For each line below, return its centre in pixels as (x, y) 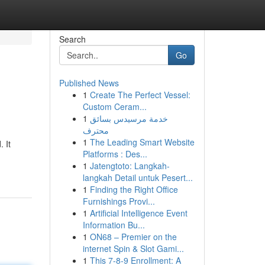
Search (72, 39)
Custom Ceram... (114, 106)
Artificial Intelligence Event (138, 213)
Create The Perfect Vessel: (140, 95)
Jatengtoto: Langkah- (130, 166)
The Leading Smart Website (142, 142)
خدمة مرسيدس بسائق (129, 118)
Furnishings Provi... (119, 201)
